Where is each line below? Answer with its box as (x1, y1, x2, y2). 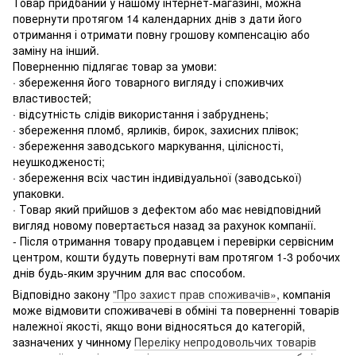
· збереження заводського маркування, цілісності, (13, 137, 284, 153)
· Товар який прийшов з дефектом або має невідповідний (13, 200, 321, 217)
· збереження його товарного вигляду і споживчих (13, 73, 284, 90)
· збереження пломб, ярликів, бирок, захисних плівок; (13, 121, 299, 137)
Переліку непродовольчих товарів (134, 333, 316, 350)
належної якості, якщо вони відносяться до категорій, (13, 317, 305, 334)
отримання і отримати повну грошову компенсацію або (13, 25, 310, 42)
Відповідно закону (13, 285, 113, 302)
